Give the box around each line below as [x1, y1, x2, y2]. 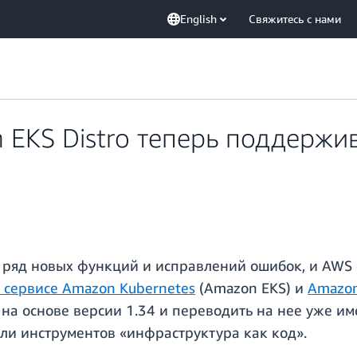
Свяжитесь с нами [249, 12, 341, 25]
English [180, 12, 217, 25]
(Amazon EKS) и [195, 279, 308, 297]
